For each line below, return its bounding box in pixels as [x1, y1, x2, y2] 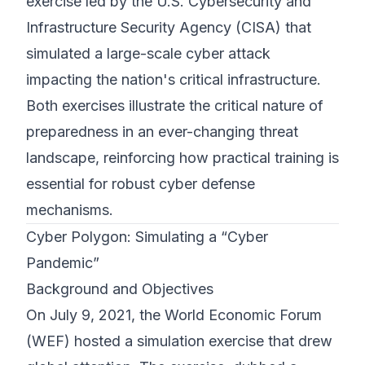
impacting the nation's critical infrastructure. [26, 71, 321, 88]
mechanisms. [26, 201, 113, 218]
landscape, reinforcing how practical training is [26, 149, 339, 166]
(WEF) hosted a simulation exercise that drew [26, 332, 332, 350]
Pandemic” [26, 254, 99, 271]
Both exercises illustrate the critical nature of [26, 97, 323, 114]
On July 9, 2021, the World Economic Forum [26, 306, 322, 323]
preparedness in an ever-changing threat [26, 123, 298, 140]
